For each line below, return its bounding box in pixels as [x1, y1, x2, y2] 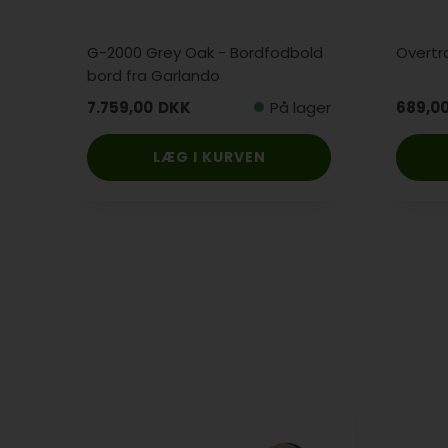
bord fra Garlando [87, 64, 221, 86]
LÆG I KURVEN [152, 146, 266, 167]
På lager [270, 96, 332, 118]
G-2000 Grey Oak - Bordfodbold [87, 41, 324, 63]
